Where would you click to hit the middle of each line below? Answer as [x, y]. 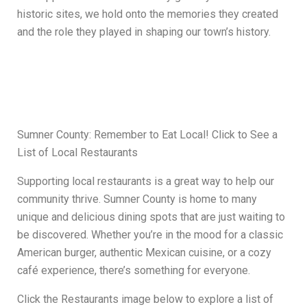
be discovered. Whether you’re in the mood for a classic [150, 235]
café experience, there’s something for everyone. [134, 271]
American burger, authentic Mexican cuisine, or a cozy [144, 253]
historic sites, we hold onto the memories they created [148, 14]
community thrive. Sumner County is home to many [137, 199]
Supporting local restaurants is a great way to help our [146, 182]
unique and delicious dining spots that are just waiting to [151, 217]
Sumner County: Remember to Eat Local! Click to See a [147, 135]
